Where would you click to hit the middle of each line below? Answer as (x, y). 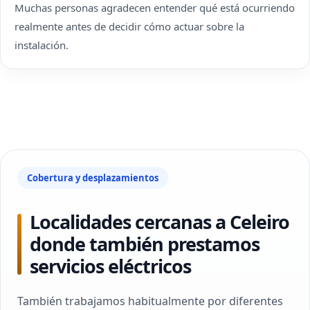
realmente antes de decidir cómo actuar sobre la (129, 26)
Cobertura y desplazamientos (93, 178)
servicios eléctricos (110, 266)
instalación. (42, 45)
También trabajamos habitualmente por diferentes (150, 301)
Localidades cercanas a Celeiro (159, 222)
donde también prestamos (145, 244)
